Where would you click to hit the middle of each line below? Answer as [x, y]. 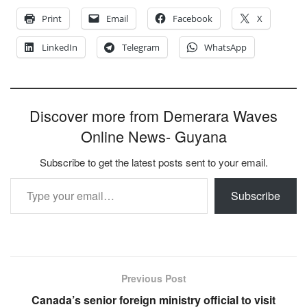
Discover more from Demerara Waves [153, 116]
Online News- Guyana [153, 136]
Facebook [193, 19]
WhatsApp [225, 48]
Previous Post [153, 279]
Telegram [141, 48]
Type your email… [28, 177]
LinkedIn [60, 48]
